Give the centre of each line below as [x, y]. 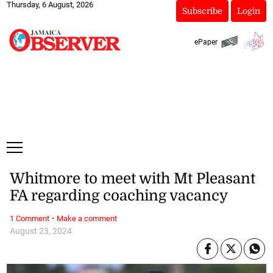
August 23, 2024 [41, 231]
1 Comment [29, 218]
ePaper [206, 42]
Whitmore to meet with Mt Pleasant [132, 179]
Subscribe [202, 11]
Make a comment [87, 218]
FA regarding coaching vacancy [119, 196]
